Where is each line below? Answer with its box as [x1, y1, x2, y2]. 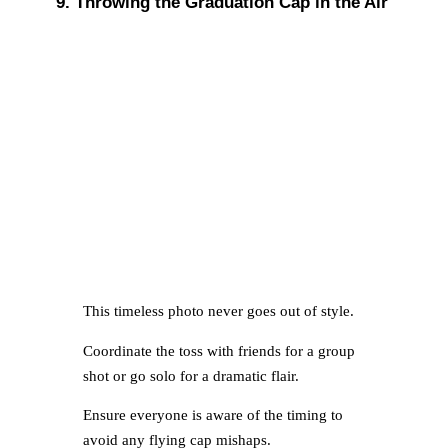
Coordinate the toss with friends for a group [82, 342, 355, 359]
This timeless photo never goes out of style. [82, 302, 354, 319]
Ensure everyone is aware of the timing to [82, 407, 343, 424]
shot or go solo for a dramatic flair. [82, 367, 299, 384]
